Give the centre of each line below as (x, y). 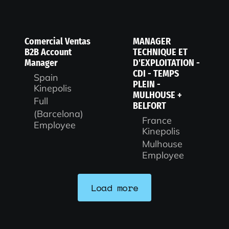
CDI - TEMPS (156, 73)
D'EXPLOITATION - (166, 63)
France (157, 121)
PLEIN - (147, 84)
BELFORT (150, 106)
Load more (114, 187)
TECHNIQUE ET (160, 52)
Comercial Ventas (58, 41)
